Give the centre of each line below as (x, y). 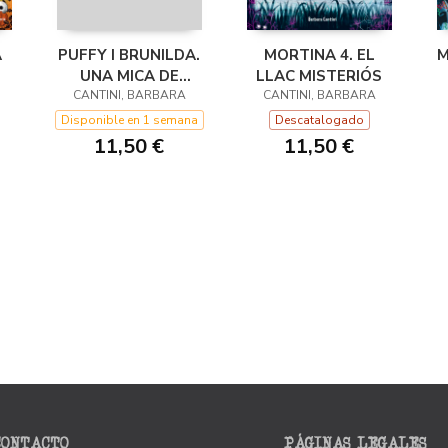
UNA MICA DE (129, 75)
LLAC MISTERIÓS (319, 75)
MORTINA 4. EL (319, 54)
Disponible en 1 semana (129, 119)
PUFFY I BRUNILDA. (129, 54)
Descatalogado (319, 119)
